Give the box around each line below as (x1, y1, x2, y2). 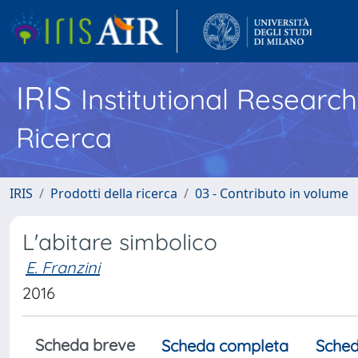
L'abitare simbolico (22, 228, 217, 256)
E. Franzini (26, 257, 100, 277)
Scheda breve (35, 335, 135, 355)
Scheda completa (161, 336, 288, 356)
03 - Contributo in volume (195, 185, 348, 202)
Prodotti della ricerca (50, 185, 177, 202)
